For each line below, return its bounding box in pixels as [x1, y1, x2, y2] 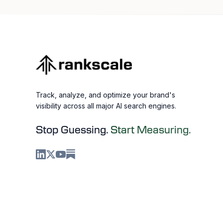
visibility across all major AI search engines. [36, 102, 176, 110]
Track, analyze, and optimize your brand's [36, 91, 175, 99]
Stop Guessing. [36, 125, 108, 135]
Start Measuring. [111, 125, 191, 135]
